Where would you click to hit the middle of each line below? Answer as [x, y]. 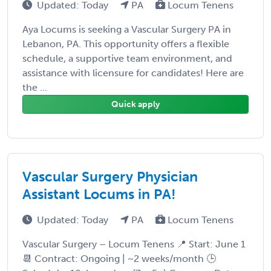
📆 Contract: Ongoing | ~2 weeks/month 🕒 [119, 258]
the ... [35, 87]
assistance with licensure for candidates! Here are [133, 73]
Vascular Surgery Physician [110, 176]
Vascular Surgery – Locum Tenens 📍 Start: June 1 [134, 244]
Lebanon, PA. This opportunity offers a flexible [126, 44]
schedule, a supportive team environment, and [127, 58]
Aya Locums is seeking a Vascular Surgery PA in [127, 29]
